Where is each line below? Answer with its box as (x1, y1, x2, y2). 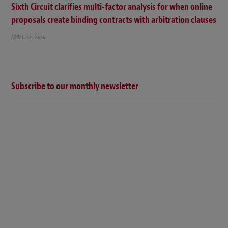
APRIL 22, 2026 (11, 33, 46, 41)
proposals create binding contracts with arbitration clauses (11, 14, 216, 26)
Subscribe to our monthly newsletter (11, 80, 138, 92)
